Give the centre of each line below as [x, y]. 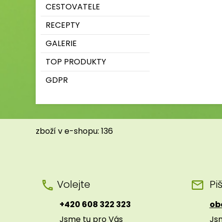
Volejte [74, 184]
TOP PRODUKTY [76, 62]
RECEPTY [63, 25]
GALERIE [61, 43]
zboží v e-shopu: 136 [74, 131]
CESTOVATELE [73, 7]
